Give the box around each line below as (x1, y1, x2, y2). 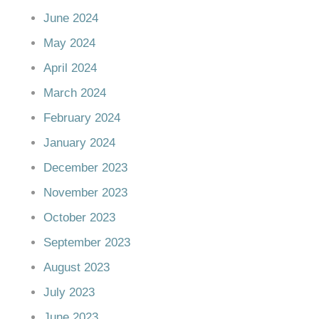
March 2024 (43, 85, 106, 100)
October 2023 (43, 210, 115, 224)
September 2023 (43, 235, 130, 249)
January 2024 (43, 135, 115, 150)
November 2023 (43, 185, 127, 199)
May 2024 (43, 36, 95, 50)
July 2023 (43, 285, 95, 299)
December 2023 (43, 160, 127, 174)
